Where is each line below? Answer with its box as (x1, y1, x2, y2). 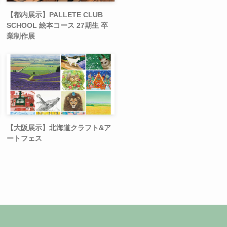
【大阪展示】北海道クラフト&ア (7, 123, 111, 132)
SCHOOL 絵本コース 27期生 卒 (7, 21, 108, 29)
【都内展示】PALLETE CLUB (7, 10, 103, 19)
